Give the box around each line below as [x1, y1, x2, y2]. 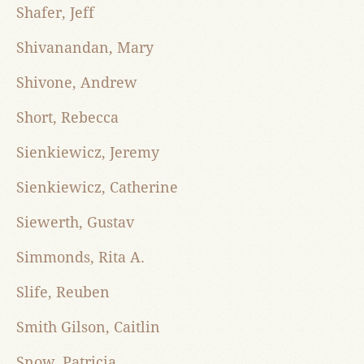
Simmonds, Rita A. [16, 249, 145, 266]
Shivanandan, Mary [16, 39, 154, 57]
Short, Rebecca [16, 109, 119, 127]
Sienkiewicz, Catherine [16, 179, 178, 197]
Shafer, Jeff [16, 4, 94, 22]
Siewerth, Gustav [16, 214, 134, 232]
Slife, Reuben [16, 284, 110, 301]
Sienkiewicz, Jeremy [16, 144, 159, 162]
